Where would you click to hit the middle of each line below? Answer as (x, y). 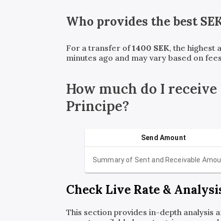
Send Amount (164, 138)
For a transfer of (99, 48)
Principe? (98, 106)
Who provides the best (133, 22)
